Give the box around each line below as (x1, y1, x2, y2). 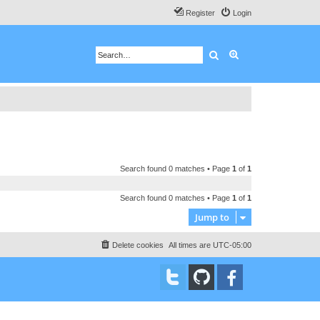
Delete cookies (112, 240, 164, 249)
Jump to (195, 210, 229, 224)
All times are (169, 240, 213, 249)
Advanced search (240, 48, 315, 61)
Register (186, 9, 215, 17)
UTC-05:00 (213, 240, 251, 249)
